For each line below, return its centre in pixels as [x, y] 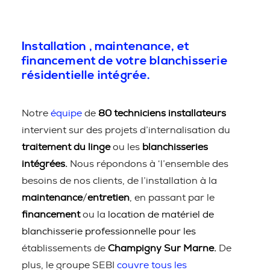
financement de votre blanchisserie [125, 61]
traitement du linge [66, 147]
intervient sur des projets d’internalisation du [126, 130]
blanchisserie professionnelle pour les [109, 231]
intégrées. [46, 164]
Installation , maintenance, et [105, 47]
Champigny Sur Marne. [162, 248]
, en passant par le [172, 198]
